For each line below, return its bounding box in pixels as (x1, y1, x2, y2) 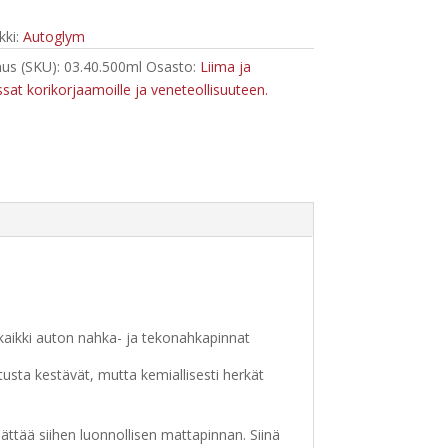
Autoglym (22, 26, 85, 46)
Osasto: (145, 56, 200, 76)
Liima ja (199, 56, 251, 76)
